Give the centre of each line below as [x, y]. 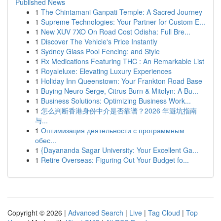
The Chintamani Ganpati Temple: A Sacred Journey [122, 12]
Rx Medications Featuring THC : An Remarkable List [123, 61]
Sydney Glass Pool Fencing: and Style [100, 51]
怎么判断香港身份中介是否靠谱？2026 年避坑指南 [119, 110]
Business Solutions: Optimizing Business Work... [116, 101]
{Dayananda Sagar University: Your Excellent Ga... [120, 150]
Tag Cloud [164, 213]
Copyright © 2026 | [38, 213]
